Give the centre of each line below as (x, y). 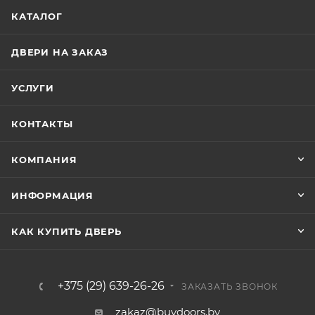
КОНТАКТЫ (42, 124)
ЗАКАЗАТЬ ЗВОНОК (230, 287)
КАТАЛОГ (37, 17)
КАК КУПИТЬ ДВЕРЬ (66, 232)
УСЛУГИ (33, 88)
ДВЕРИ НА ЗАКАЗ (60, 52)
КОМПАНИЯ (44, 160)
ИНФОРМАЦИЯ (52, 196)
